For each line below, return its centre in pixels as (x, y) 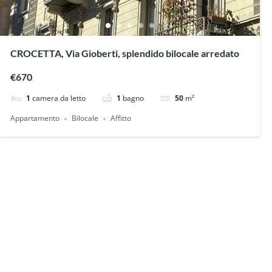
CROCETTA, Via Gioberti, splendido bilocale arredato (125, 53)
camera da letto (59, 98)
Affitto (121, 118)
